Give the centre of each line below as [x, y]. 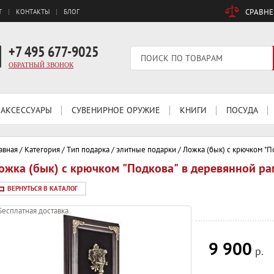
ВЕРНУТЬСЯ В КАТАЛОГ [43, 188]
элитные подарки [146, 150]
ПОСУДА [242, 110]
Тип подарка [88, 150]
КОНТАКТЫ [33, 12]
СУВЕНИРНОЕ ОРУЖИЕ [116, 110]
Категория [42, 150]
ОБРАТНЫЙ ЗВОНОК [41, 65]
